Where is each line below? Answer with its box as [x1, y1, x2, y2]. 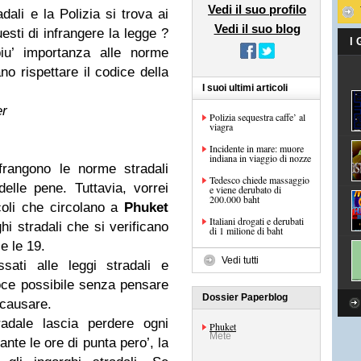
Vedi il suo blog [214, 22, 301, 35]
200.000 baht [210, 193, 259, 205]
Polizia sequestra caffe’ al [210, 110, 305, 123]
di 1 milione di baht [210, 224, 283, 237]
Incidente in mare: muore [210, 142, 304, 155]
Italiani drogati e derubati [210, 214, 304, 227]
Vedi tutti [222, 255, 259, 266]
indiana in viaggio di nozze [210, 151, 311, 164]
